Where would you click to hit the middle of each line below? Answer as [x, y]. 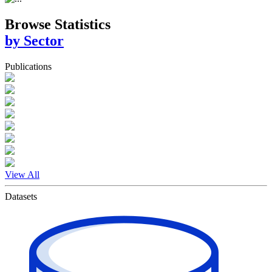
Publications [28, 66]
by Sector [34, 40]
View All [22, 174]
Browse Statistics [58, 24]
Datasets [21, 196]
